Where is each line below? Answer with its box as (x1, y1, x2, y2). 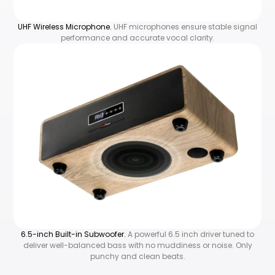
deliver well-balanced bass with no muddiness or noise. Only (23, 240, 252, 251)
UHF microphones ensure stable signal (114, 21, 257, 32)
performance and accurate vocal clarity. (60, 33, 215, 43)
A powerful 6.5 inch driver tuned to (128, 229, 254, 240)
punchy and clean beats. (90, 251, 185, 262)
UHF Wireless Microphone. (18, 21, 114, 32)
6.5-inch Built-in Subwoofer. (21, 229, 128, 240)
